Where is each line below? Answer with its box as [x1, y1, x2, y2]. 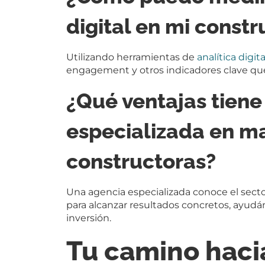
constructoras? [66, 148, 216, 173]
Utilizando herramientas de [66, 51, 197, 63]
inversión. [66, 212, 111, 224]
